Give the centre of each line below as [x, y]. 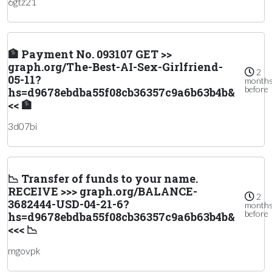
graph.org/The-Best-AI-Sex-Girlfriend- [115, 67]
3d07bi [22, 126]
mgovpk [24, 251]
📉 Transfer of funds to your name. [103, 179]
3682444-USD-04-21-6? [69, 204]
